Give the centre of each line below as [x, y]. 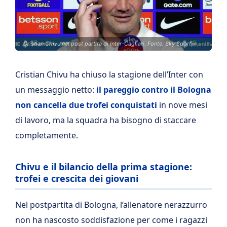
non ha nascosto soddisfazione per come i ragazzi [111, 220]
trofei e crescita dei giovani [77, 178]
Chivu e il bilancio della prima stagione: [104, 167]
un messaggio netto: [56, 90]
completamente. [47, 135]
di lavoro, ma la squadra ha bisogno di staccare [106, 120]
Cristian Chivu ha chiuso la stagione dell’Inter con [109, 74]
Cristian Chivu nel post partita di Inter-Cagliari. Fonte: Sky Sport [107, 44]
